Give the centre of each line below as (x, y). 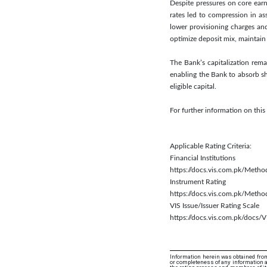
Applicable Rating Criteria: (211, 146)
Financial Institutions (203, 158)
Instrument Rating (198, 181)
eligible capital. (193, 86)
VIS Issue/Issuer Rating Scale (215, 205)
